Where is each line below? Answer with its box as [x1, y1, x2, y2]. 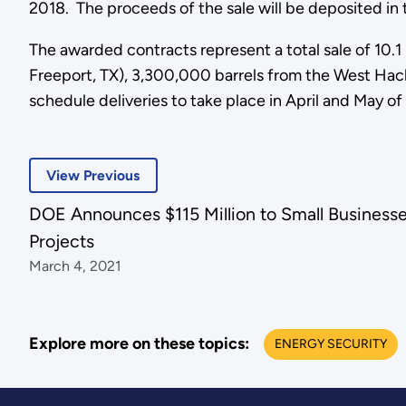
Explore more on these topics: [28, 333, 249, 353]
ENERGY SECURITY [274, 335, 387, 352]
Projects [28, 230, 94, 253]
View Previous [46, 167, 140, 185]
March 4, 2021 [28, 257, 121, 275]
